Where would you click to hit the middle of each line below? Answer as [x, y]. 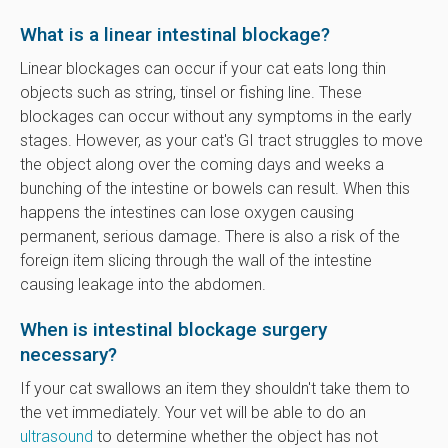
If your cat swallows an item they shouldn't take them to [215, 388]
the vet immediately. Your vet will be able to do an [193, 412]
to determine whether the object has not [235, 436]
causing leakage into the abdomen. [143, 284]
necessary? [68, 354]
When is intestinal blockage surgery [173, 329]
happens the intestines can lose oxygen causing [187, 212]
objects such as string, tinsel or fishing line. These [191, 92]
